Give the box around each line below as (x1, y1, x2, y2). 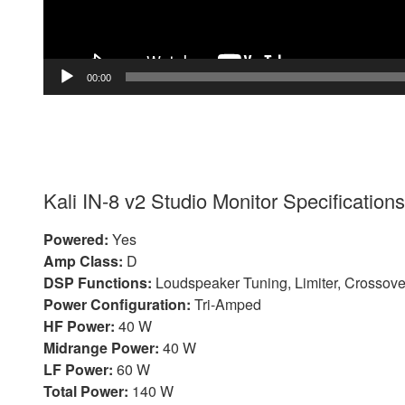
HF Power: (43, 316, 115, 337)
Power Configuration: (43, 294, 191, 316)
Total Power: (43, 381, 128, 402)
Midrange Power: (43, 337, 159, 359)
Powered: (43, 229, 108, 250)
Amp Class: (43, 250, 123, 272)
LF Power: (43, 359, 113, 381)
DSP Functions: (43, 272, 152, 294)
